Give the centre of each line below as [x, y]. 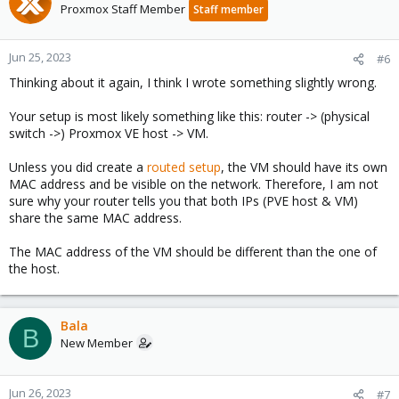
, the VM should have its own [304, 167]
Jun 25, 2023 [40, 57]
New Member [97, 343]
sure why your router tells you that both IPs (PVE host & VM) [183, 201]
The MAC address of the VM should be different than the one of [193, 252]
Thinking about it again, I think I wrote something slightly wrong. [193, 82]
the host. [34, 269]
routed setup [184, 167]
